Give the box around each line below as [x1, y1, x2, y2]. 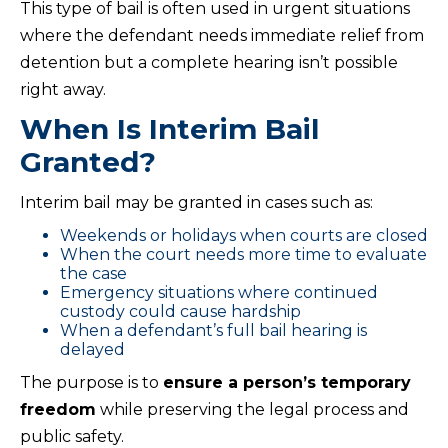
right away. [20, 80, 106, 100]
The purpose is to [20, 373, 163, 393]
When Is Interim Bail [20, 112, 319, 147]
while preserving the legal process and [96, 400, 409, 420]
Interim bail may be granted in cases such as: [20, 193, 373, 213]
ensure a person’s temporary [163, 373, 411, 393]
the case [60, 264, 127, 284]
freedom [20, 400, 96, 420]
